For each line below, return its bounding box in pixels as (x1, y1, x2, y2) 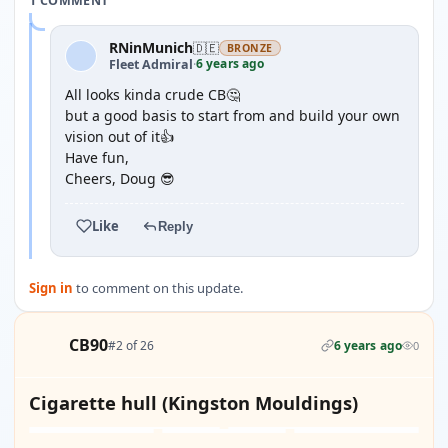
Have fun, (65, 148, 129, 167)
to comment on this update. (73, 279, 243, 297)
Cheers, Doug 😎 (65, 169, 175, 188)
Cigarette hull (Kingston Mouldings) (29, 390, 358, 415)
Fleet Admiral (109, 55, 193, 73)
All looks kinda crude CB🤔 (65, 85, 240, 104)
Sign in (29, 279, 73, 297)
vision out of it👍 (65, 127, 174, 146)
